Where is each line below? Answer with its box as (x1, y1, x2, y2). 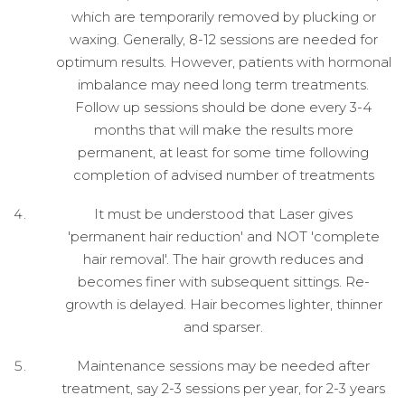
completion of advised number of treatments (72, 165, 374, 184)
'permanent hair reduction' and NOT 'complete (67, 227, 380, 245)
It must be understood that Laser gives (94, 204, 353, 222)
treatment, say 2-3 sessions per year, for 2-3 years (61, 379, 385, 397)
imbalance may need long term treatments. (78, 75, 369, 93)
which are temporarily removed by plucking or (71, 7, 376, 25)
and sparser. (184, 317, 263, 335)
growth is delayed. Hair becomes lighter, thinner (64, 295, 382, 313)
